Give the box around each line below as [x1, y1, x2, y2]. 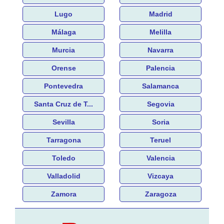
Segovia [146, 99, 174, 108]
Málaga [51, 27, 76, 36]
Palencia [146, 63, 175, 72]
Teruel [150, 135, 171, 144]
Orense [51, 63, 76, 72]
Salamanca [142, 81, 179, 90]
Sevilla [52, 117, 75, 126]
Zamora [50, 189, 76, 198]
